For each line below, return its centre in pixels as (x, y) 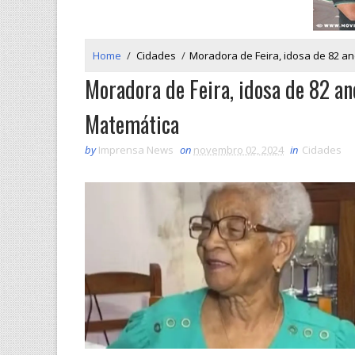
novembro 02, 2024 (239, 149)
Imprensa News (136, 149)
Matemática (132, 124)
